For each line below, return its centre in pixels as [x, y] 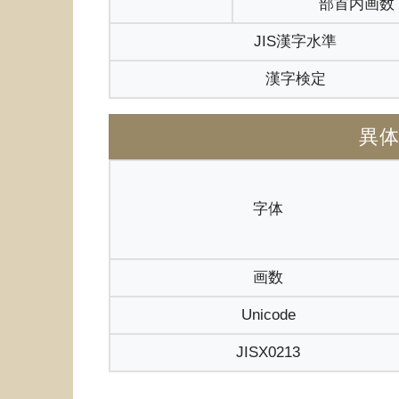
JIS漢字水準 [295, 42]
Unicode [268, 314]
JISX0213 [268, 352]
